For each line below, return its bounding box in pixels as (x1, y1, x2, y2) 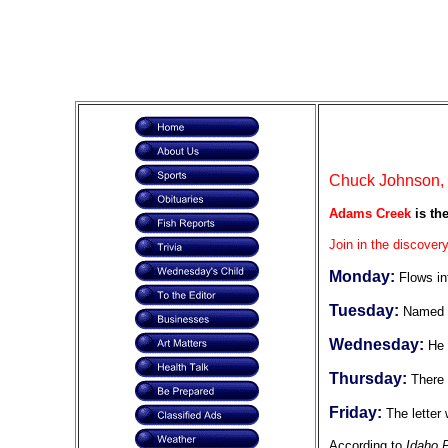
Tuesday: (328, 302, 403, 319)
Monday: (328, 268, 399, 285)
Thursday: (328, 370, 411, 387)
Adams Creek (328, 206, 411, 221)
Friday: (328, 404, 386, 421)
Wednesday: (328, 336, 428, 353)
